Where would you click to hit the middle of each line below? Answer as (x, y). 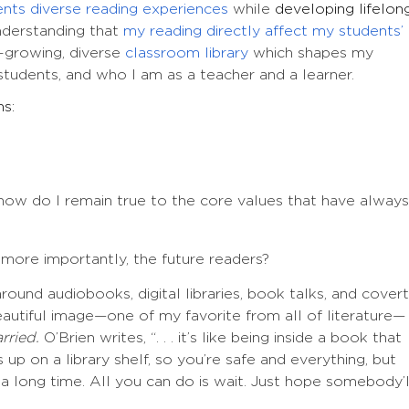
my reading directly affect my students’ (263, 31)
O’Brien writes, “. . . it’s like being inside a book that (220, 338)
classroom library (187, 53)
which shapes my (311, 53)
